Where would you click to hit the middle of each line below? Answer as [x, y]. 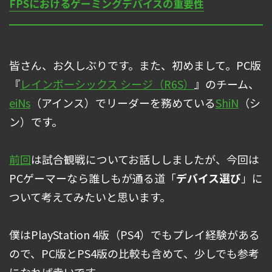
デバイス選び [209, 178]
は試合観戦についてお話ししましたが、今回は [145, 159]
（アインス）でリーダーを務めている [123, 103]
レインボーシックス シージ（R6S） [107, 84]
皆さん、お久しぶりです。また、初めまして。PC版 [135, 65]
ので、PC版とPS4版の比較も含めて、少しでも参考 [134, 253]
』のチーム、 [227, 84]
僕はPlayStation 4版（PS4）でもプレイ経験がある [134, 235]
